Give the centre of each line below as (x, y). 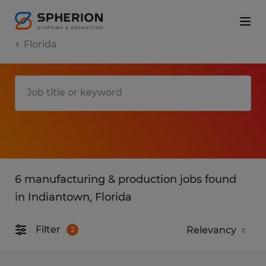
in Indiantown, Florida (73, 197)
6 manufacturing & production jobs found (126, 179)
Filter (48, 230)
